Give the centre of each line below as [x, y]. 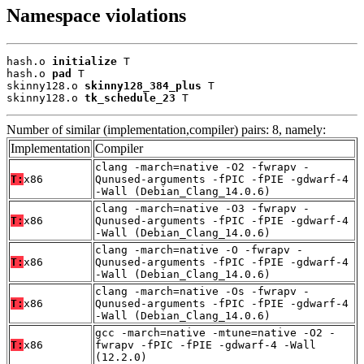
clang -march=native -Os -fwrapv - [202, 291]
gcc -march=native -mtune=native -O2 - [215, 332]
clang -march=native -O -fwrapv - [199, 249]
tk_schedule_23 [130, 97]
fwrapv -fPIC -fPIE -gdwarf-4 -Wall [206, 344]
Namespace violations [96, 15]
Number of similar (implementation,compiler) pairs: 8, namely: [166, 129]
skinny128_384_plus [143, 85]
